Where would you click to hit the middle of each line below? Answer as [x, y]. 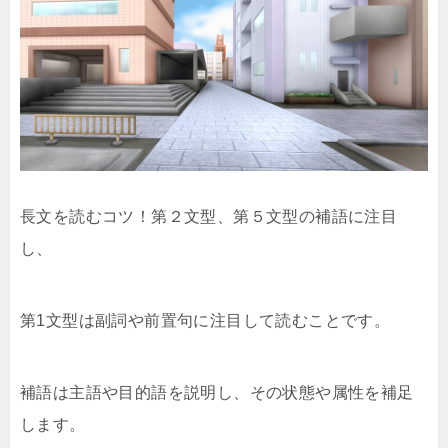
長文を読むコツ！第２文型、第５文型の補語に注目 [209, 217]
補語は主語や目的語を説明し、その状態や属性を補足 [217, 393]
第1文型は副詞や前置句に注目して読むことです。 [205, 321]
